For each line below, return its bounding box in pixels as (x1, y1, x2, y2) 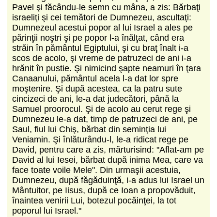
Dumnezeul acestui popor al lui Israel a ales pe (12, 22, 193, 32)
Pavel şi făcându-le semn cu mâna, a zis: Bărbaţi (12, 2, 201, 12)
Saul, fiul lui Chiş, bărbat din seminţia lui (12, 124, 166, 134)
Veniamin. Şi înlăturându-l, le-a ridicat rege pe (12, 134, 188, 144)
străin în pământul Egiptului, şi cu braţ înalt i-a (12, 43, 188, 53)
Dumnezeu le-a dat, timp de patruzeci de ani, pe (12, 114, 198, 124)
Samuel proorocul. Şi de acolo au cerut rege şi (12, 104, 191, 114)
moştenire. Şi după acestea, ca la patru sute (12, 83, 182, 93)
